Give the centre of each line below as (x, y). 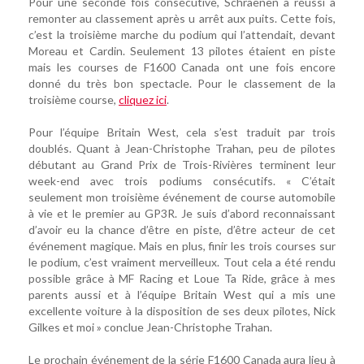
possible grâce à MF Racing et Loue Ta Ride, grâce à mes (182, 279)
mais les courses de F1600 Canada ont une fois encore (182, 67)
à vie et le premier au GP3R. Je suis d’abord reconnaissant (182, 214)
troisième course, (74, 100)
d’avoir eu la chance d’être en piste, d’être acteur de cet (182, 230)
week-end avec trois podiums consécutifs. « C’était (182, 181)
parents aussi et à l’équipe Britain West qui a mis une (182, 295)
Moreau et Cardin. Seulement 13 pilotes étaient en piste (182, 51)
